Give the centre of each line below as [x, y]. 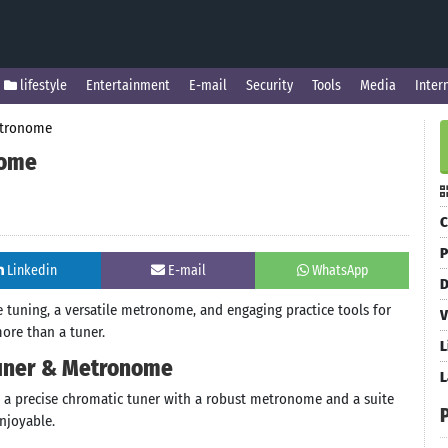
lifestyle [42, 85]
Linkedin [31, 270]
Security [269, 85]
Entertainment [128, 85]
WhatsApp [339, 270]
